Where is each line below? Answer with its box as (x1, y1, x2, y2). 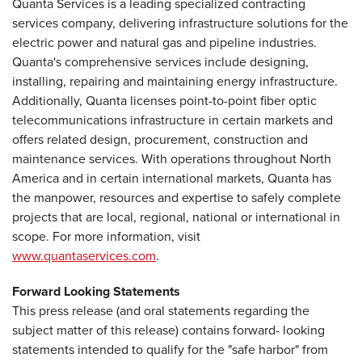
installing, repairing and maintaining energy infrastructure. (12, 72, 338, 90)
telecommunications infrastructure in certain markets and (12, 111, 333, 129)
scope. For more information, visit (12, 227, 200, 246)
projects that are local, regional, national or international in (12, 208, 340, 226)
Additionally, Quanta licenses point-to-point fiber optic (12, 91, 317, 110)
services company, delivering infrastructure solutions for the (12, 14, 348, 32)
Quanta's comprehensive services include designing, (12, 53, 309, 71)
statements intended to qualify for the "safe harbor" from (12, 340, 328, 359)
